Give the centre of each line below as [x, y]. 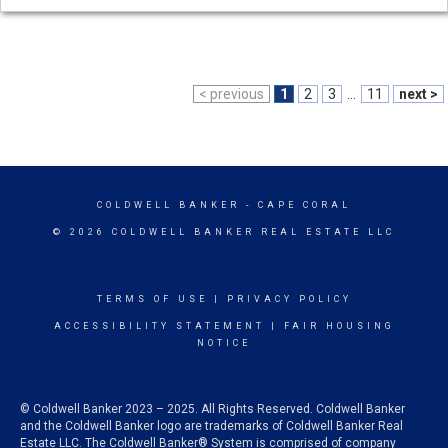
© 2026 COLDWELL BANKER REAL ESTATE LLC [224, 232]
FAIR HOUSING [339, 326]
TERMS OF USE [152, 299]
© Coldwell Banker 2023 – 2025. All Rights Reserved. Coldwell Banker [212, 409]
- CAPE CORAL [295, 205]
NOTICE [224, 343]
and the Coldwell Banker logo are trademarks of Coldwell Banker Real [211, 426]
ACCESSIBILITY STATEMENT [159, 326]
